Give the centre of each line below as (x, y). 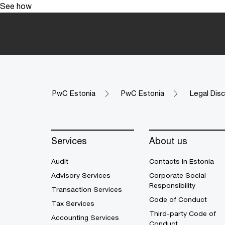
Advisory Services (81, 176)
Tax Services (73, 204)
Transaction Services (87, 190)
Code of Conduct (178, 200)
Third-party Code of (183, 214)
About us (168, 141)
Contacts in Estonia (182, 161)
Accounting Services (85, 218)
